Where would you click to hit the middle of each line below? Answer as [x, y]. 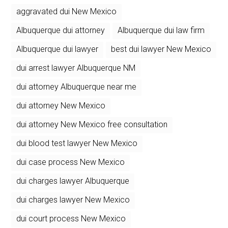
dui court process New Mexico [71, 218]
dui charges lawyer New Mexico [73, 199]
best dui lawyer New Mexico [161, 49]
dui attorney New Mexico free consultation [92, 124]
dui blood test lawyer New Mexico [77, 143]
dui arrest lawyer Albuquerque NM [76, 68]
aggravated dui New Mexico [67, 11]
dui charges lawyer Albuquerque [73, 181]
